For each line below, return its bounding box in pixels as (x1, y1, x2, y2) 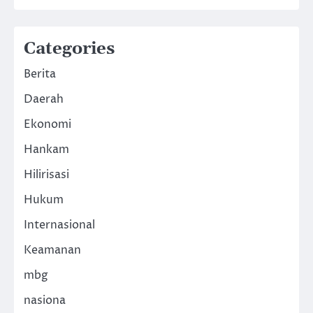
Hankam (24, 142, 69, 158)
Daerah (24, 92, 64, 108)
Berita (24, 66, 56, 82)
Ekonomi (24, 117, 71, 133)
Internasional (24, 217, 95, 233)
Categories (24, 38, 115, 60)
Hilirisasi (24, 167, 69, 183)
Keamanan (24, 242, 81, 259)
